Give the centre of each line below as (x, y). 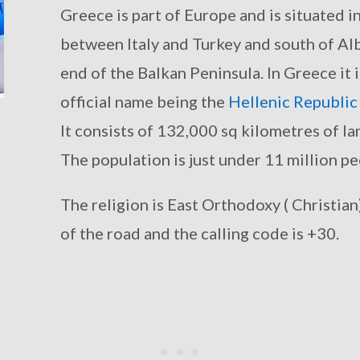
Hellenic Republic (292, 101)
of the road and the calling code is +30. (199, 233)
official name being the (144, 101)
